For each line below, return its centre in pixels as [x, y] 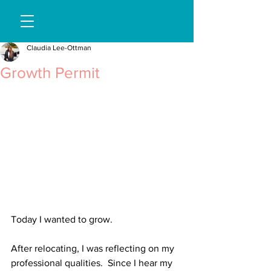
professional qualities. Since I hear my [93, 263]
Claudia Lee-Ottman [59, 48]
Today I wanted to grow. [63, 220]
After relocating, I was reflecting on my [94, 249]
